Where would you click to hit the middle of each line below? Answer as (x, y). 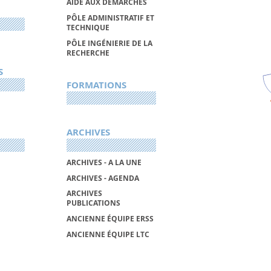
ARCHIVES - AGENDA (103, 178)
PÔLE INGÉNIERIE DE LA (109, 43)
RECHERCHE (88, 53)
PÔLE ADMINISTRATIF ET (110, 18)
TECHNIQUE (88, 28)
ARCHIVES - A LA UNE (104, 163)
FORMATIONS (96, 85)
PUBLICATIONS (93, 203)
